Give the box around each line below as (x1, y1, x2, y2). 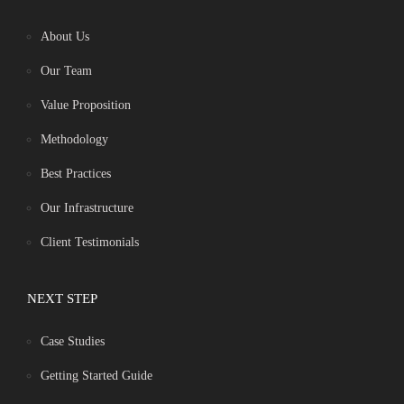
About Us (41, 30, 89, 44)
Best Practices (41, 167, 111, 181)
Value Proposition (41, 98, 131, 113)
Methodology (41, 133, 108, 147)
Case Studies (41, 335, 105, 349)
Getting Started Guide (41, 369, 152, 383)
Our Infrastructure (41, 201, 133, 216)
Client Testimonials (41, 235, 139, 250)
